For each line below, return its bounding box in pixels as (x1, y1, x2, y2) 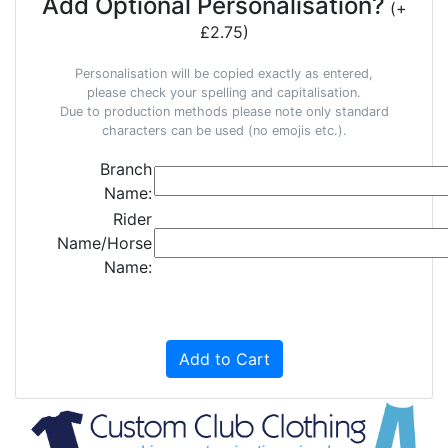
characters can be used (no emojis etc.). (101, 122, 347, 138)
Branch (100, 158, 152, 179)
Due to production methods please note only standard (59, 103, 389, 119)
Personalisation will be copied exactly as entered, (75, 65, 373, 81)
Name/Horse (57, 232, 152, 253)
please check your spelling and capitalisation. (87, 84, 361, 100)
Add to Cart (178, 348, 270, 369)
